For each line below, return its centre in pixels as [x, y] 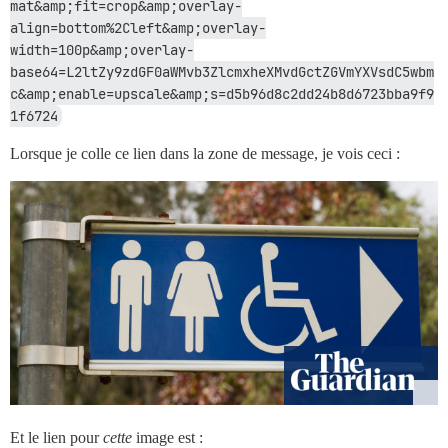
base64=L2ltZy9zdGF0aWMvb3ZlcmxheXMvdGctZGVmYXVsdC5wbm [222, 71]
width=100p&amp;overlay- [102, 49]
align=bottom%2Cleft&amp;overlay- [138, 27]
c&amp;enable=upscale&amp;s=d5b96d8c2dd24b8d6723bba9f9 [222, 93]
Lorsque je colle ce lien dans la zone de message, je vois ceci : [205, 153]
